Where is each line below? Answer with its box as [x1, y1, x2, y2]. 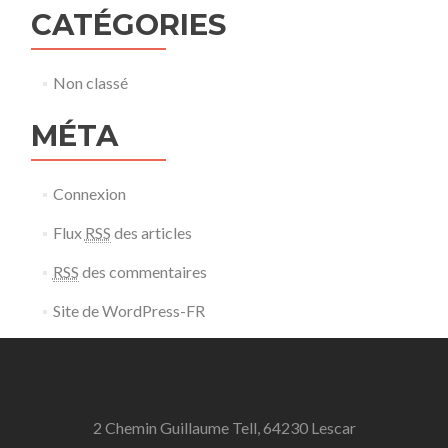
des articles [110, 222, 192, 242]
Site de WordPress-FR [52, 300, 205, 320]
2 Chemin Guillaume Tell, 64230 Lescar [92, 417, 356, 437]
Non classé [52, 72, 128, 92]
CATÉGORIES [31, 6, 226, 42]
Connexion [52, 183, 126, 203]
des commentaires [78, 261, 207, 281]
